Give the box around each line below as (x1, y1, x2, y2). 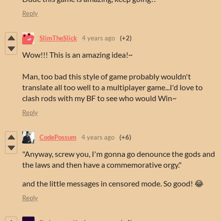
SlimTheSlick (39, 34, 77, 42)
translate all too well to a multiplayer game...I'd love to (22, 82, 203, 92)
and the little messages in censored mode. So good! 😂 (22, 178, 204, 188)
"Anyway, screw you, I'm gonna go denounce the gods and (22, 148, 215, 158)
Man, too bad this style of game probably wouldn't (22, 71, 191, 81)
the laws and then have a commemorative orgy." (22, 159, 182, 169)
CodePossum (39, 133, 76, 142)
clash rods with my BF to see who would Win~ (22, 93, 177, 103)
